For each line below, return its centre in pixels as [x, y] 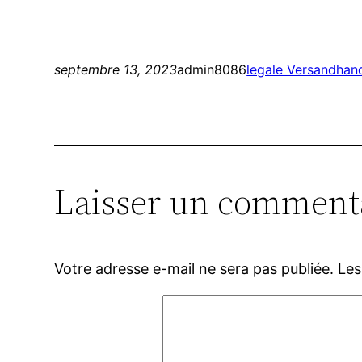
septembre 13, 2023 [116, 70]
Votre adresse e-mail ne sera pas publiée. [194, 269]
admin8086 [212, 70]
